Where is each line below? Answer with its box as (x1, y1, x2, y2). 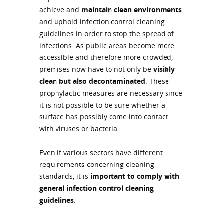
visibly (153, 64, 175, 74)
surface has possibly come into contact (39, 111, 168, 121)
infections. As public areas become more (39, 40, 174, 50)
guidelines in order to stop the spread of (39, 28, 174, 38)
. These (145, 76, 169, 86)
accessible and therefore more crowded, (39, 52, 173, 62)
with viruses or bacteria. (39, 123, 119, 133)
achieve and (39, 4, 81, 14)
